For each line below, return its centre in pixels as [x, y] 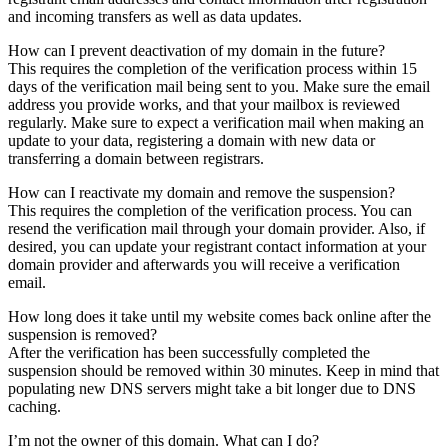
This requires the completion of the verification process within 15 [212, 68]
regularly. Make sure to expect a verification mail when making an [216, 122]
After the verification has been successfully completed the [189, 352]
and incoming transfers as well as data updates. [155, 16]
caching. [34, 406]
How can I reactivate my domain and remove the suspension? [201, 192]
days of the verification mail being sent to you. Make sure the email [219, 86]
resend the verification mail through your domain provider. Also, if [216, 228]
